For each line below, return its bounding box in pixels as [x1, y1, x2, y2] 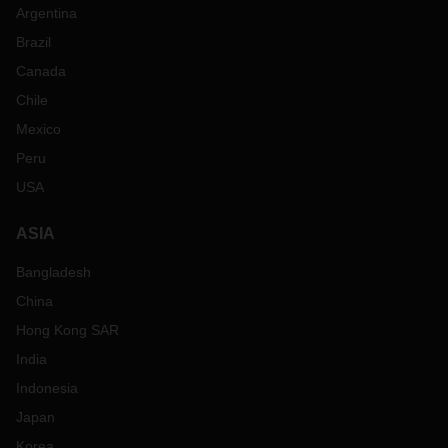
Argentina [16, 5, 77, 21]
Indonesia [16, 380, 78, 396]
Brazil [16, 34, 51, 50]
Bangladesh [16, 264, 91, 280]
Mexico [16, 121, 61, 137]
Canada [16, 63, 66, 79]
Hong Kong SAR [16, 322, 119, 338]
